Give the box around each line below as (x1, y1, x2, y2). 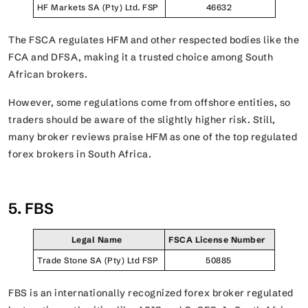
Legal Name (71, 234, 124, 245)
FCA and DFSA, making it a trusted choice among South (8, 50, 273, 63)
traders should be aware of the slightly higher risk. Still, (8, 113, 276, 126)
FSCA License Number (168, 234, 269, 245)
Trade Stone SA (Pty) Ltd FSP (37, 254, 161, 265)
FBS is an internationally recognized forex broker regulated (8, 286, 294, 299)
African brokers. (8, 67, 92, 80)
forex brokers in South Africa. (8, 147, 154, 160)
